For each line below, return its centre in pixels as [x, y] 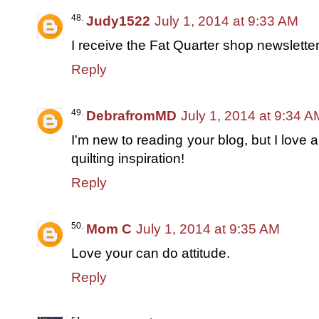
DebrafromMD [131, 115]
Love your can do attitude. [151, 253]
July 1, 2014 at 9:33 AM [226, 21]
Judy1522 [118, 21]
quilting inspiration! [128, 158]
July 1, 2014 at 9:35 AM [208, 229]
